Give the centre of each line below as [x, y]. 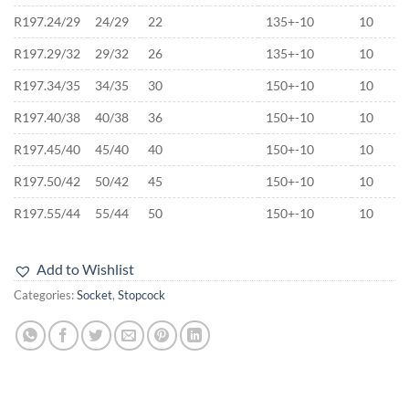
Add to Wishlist [85, 269]
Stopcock [142, 295]
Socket [94, 295]
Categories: [45, 295]
